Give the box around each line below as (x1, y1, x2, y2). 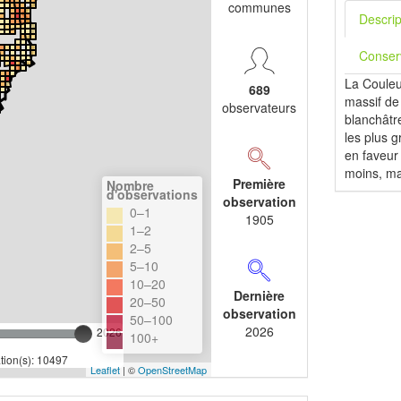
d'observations (106, 185, 198, 204)
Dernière (234, 286, 286, 305)
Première (233, 175, 286, 193)
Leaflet (90, 363, 120, 378)
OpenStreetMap (137, 363, 207, 378)
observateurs (222, 98, 297, 117)
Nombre (106, 176, 154, 195)
